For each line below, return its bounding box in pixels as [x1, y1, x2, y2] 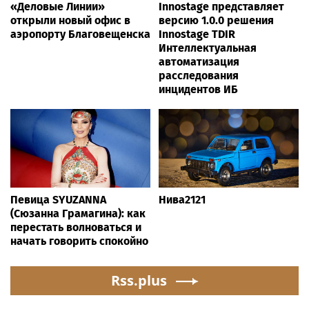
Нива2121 [159, 193, 206, 207]
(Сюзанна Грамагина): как [10, 207, 146, 221]
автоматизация [159, 55, 239, 69]
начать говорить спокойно [10, 235, 148, 248]
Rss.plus [110, 271, 167, 290]
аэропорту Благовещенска [10, 28, 150, 41]
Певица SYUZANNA [10, 193, 106, 207]
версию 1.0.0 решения [159, 14, 274, 28]
